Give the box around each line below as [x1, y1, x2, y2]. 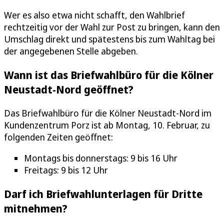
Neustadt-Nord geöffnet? [4, 82, 133, 97]
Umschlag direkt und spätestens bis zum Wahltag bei [4, 33, 215, 45]
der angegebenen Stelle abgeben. [4, 45, 138, 57]
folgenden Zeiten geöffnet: [4, 131, 113, 143]
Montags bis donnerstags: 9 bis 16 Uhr [24, 152, 177, 164]
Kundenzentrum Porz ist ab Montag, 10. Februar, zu [4, 119, 210, 131]
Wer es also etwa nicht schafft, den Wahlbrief [4, 9, 185, 21]
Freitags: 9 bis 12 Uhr [24, 164, 108, 176]
